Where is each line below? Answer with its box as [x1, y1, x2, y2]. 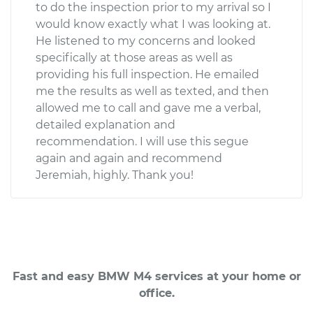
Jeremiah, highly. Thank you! [36, 168, 194, 182]
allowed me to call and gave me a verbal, [36, 101, 261, 115]
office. [138, 286, 175, 300]
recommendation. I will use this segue [36, 134, 249, 148]
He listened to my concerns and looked [36, 34, 256, 48]
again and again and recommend [36, 151, 222, 165]
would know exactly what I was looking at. [36, 17, 270, 31]
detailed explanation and [36, 117, 175, 131]
